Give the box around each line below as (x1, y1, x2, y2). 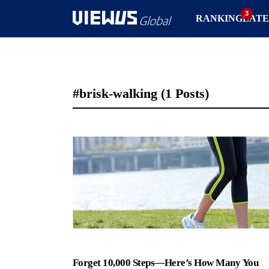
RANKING (195, 13, 243, 23)
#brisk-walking (73, 86, 161, 101)
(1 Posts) (161, 86, 209, 101)
